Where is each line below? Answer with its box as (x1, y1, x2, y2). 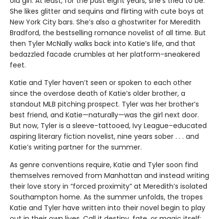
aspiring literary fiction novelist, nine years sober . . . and (10, 131, 199, 142)
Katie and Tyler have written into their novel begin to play (10, 203, 205, 213)
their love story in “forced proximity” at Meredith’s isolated (10, 181, 207, 192)
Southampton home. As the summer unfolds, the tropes (10, 192, 203, 202)
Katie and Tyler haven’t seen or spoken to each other (10, 78, 192, 88)
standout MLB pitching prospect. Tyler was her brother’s (10, 99, 199, 109)
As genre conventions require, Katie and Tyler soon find (10, 160, 198, 170)
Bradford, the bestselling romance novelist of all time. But (10, 28, 206, 38)
